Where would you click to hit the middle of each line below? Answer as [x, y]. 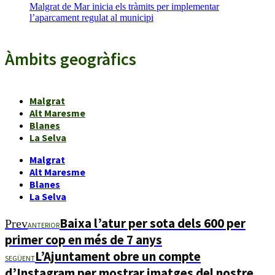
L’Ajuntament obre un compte [118, 256]
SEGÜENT [20, 258]
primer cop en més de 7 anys [83, 239]
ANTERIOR [44, 225]
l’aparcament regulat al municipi [91, 17]
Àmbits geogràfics [71, 59]
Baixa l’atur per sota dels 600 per [153, 223]
